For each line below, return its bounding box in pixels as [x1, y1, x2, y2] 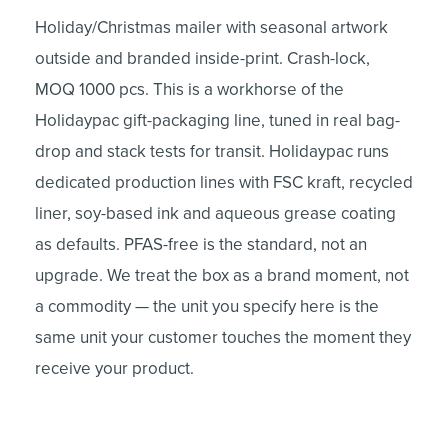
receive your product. [35, 357, 194, 379]
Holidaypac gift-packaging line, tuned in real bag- [35, 109, 400, 131]
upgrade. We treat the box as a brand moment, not [35, 264, 409, 286]
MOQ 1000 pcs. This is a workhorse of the [35, 78, 344, 100]
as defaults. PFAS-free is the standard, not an [35, 233, 367, 255]
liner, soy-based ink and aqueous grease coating [35, 202, 396, 224]
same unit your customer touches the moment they [35, 326, 411, 348]
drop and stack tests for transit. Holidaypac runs [35, 140, 389, 162]
